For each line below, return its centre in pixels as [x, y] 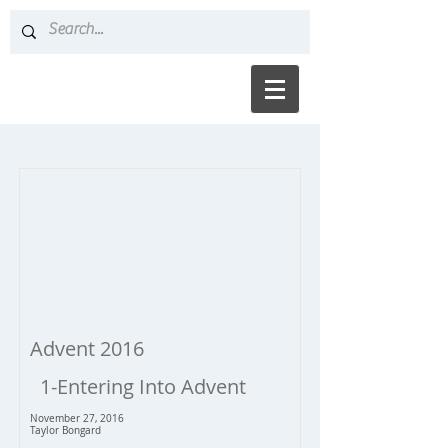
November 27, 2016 [77, 418]
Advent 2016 [87, 348]
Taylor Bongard [65, 430]
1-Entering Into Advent [143, 386]
